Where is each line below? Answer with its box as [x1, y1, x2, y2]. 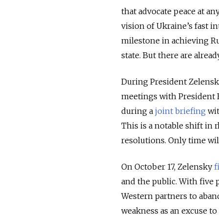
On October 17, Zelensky [121, 161, 214, 172]
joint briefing [155, 106, 206, 116]
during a [121, 106, 155, 116]
